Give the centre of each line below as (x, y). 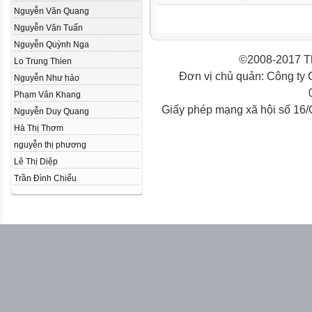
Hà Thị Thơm (39, 128)
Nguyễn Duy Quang (52, 111)
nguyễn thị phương (50, 145)
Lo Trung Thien (43, 61)
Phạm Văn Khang (47, 95)
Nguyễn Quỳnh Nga (52, 45)
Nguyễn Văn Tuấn (48, 28)
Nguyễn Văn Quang (52, 11)
